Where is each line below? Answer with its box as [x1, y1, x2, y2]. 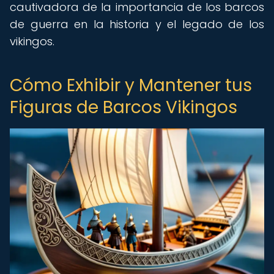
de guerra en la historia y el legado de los [10, 17, 264, 32]
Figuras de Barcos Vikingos [10, 95, 237, 119]
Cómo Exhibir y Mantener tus [10, 73, 252, 97]
